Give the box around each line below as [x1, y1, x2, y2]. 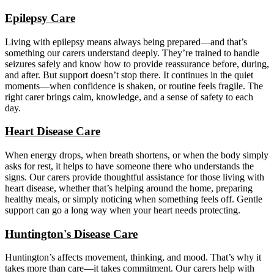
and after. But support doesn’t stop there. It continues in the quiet [5, 69, 253, 80]
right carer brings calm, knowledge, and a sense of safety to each [5, 91, 253, 102]
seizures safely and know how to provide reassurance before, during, [5, 58, 269, 69]
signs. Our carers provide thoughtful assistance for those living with [5, 171, 264, 182]
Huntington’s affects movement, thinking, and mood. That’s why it [5, 252, 261, 263]
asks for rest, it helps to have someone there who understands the [5, 160, 254, 171]
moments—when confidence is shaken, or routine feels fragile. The [5, 80, 263, 91]
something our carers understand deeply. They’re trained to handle [5, 47, 259, 58]
